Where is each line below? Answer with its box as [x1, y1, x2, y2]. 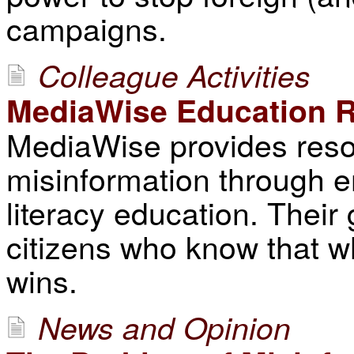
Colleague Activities [38, 53, 311, 96]
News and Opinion [38, 305, 291, 348]
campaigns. [6, 6, 167, 50]
